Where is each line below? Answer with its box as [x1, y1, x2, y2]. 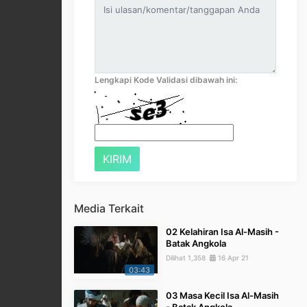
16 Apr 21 [216, 254, 249, 262]
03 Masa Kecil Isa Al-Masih [166, 290, 279, 302]
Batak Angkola [166, 238, 226, 249]
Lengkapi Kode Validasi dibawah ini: [95, 75, 237, 86]
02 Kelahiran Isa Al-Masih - [166, 226, 279, 238]
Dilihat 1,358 [166, 254, 210, 262]
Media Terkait [74, 201, 144, 216]
